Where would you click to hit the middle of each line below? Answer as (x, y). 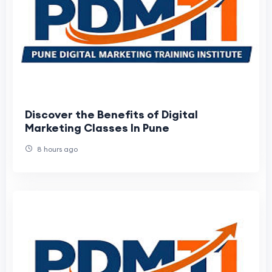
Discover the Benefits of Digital (111, 114)
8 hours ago (56, 149)
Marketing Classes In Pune (97, 127)
